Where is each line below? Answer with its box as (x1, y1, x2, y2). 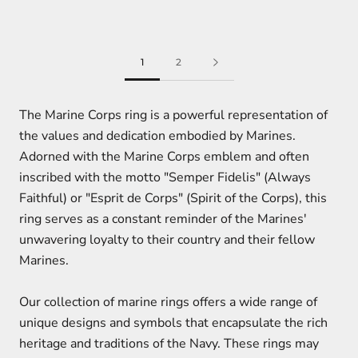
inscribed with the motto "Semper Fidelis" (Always (19, 169, 311, 186)
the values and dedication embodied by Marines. (19, 127, 296, 145)
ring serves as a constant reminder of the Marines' (19, 210, 307, 228)
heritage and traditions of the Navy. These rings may (19, 334, 319, 352)
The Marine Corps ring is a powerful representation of (19, 106, 328, 124)
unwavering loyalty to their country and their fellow (19, 231, 315, 249)
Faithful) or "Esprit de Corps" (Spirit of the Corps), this (19, 189, 327, 207)
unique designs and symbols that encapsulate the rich (19, 313, 328, 332)
